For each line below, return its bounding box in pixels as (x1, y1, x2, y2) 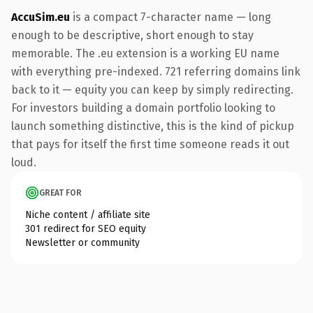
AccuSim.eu (11, 10, 70, 24)
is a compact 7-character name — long (70, 10, 271, 24)
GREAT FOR (39, 187, 82, 198)
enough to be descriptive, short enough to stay (11, 28, 254, 42)
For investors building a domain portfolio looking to (11, 101, 275, 115)
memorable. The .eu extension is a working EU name (11, 46, 279, 60)
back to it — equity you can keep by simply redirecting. (11, 82, 293, 96)
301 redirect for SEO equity (25, 222, 146, 235)
